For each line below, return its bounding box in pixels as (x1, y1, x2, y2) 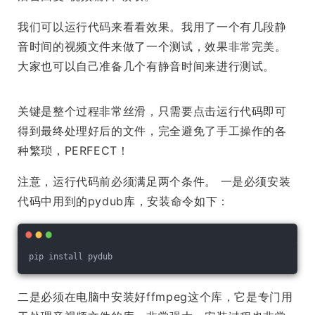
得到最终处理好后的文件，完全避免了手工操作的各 (18, 124, 287, 139)
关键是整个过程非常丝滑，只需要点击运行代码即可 (18, 104, 287, 119)
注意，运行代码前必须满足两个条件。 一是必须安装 (18, 174, 291, 189)
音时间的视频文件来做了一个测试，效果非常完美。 (18, 39, 287, 54)
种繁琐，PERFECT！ (18, 143, 129, 158)
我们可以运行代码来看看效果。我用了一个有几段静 (18, 20, 287, 34)
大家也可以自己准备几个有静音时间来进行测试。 (18, 59, 276, 74)
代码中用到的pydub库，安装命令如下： (18, 194, 229, 209)
